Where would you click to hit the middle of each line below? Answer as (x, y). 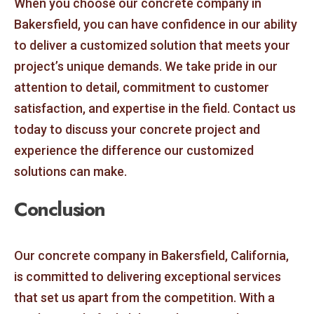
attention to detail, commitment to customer (142, 87)
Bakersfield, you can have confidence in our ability (156, 24)
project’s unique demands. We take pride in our (146, 66)
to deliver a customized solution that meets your (152, 45)
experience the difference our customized (134, 150)
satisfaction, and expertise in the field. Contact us (155, 108)
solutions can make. (70, 171)
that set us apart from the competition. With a (144, 298)
